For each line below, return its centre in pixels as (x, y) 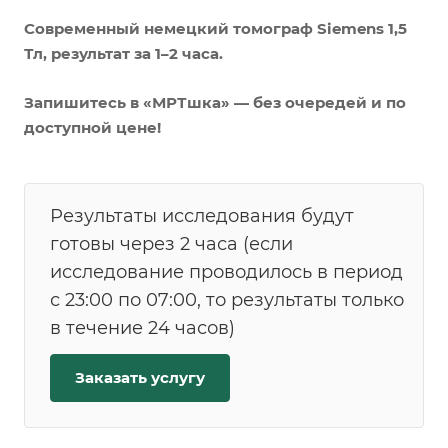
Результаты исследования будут (202, 216)
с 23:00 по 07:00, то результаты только (227, 300)
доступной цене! (92, 127)
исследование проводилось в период (226, 272)
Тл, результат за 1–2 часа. (123, 53)
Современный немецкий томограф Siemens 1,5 (215, 28)
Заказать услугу (140, 378)
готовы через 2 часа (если (171, 244)
